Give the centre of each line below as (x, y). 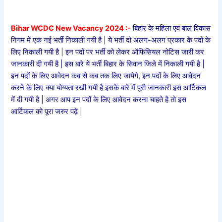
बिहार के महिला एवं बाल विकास (172, 28)
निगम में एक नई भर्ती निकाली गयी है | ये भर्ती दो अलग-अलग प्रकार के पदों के (111, 40)
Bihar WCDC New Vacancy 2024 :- (71, 28)
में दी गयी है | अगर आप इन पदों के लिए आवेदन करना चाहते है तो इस (99, 100)
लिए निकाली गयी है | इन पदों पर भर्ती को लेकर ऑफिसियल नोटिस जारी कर (108, 52)
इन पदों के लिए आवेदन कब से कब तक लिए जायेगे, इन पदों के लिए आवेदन (106, 76)
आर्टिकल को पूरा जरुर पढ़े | (47, 112)
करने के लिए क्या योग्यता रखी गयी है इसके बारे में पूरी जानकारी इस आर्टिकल (109, 88)
